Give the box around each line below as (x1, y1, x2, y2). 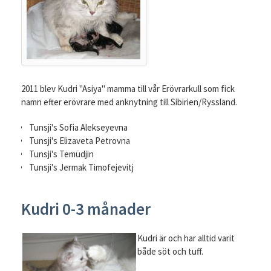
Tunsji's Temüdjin (29, 148, 94, 160)
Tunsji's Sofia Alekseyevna (29, 121, 128, 133)
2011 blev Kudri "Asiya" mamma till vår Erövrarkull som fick (21, 82, 235, 94)
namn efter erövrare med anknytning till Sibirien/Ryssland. (21, 96, 237, 108)
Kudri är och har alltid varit (137, 232, 235, 244)
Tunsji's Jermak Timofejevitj (29, 161, 134, 173)
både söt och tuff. (137, 245, 203, 257)
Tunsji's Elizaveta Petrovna (29, 134, 131, 146)
